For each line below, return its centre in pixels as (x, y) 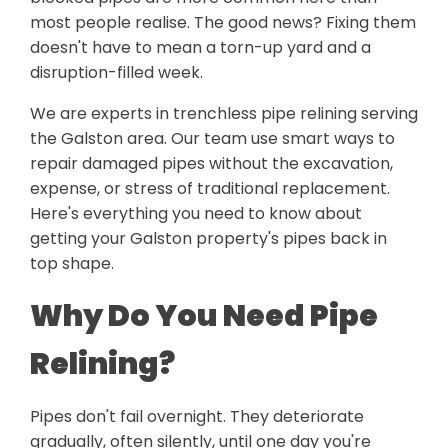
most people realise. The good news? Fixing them (223, 23)
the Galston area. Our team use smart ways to (212, 139)
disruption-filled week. (116, 73)
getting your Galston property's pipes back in (208, 239)
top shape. (72, 264)
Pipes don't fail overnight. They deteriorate (197, 417)
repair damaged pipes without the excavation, (211, 164)
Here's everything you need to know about (196, 214)
